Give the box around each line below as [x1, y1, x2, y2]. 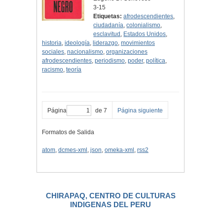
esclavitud [93, 31, 121, 38]
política [146, 57, 165, 65]
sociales [42, 48, 64, 56]
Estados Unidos [123, 31, 166, 38]
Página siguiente [117, 107, 163, 114]
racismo [42, 66, 63, 74]
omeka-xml [105, 147, 134, 154]
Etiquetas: [93, 13, 122, 20]
